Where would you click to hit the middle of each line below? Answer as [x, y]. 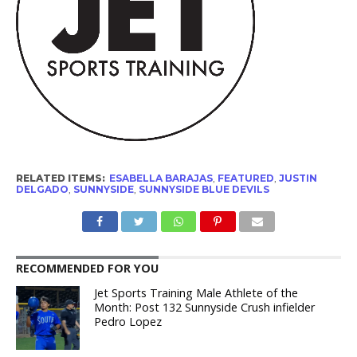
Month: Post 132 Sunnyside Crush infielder [205, 308]
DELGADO [42, 190]
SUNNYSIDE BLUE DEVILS [204, 190]
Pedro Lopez [128, 322]
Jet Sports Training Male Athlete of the [196, 293]
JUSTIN [298, 178]
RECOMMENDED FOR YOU [87, 269]
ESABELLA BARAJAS [161, 178]
